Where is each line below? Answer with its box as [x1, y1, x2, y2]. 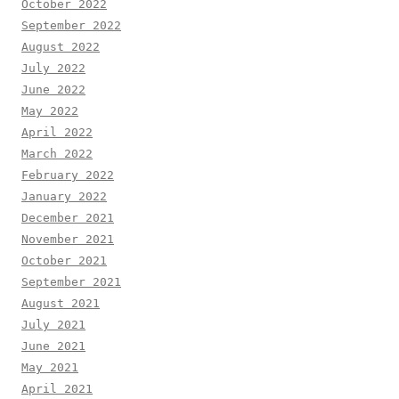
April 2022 [21, 126, 93, 140]
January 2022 [21, 190, 107, 204]
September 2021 [21, 275, 121, 289]
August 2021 [21, 297, 100, 311]
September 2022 [21, 19, 121, 33]
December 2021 [21, 211, 114, 225]
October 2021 [21, 254, 107, 268]
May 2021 [21, 361, 78, 375]
